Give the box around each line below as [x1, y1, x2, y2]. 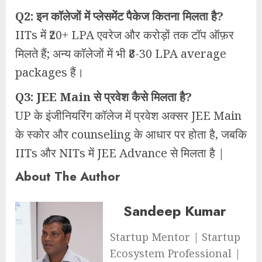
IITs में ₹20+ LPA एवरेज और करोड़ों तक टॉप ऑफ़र [15, 27, 234, 43]
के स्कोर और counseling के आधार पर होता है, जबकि [15, 126, 247, 142]
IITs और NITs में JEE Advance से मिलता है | [15, 145, 225, 161]
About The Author [15, 167, 120, 185]
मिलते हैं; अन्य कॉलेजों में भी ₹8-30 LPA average [15, 46, 226, 61]
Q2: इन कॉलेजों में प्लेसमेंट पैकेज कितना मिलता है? [15, 8, 223, 24]
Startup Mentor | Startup [109, 230, 240, 244]
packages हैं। [15, 64, 84, 80]
